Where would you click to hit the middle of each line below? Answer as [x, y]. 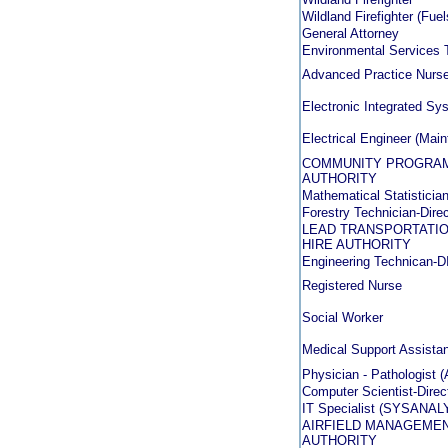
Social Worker [342, 317]
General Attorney [350, 33]
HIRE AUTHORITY [356, 244]
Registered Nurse [352, 285]
